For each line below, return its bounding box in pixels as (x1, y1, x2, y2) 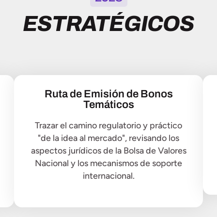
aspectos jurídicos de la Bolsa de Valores (31, 145, 186, 156)
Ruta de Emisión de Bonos (44, 88, 173, 100)
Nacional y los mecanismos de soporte (35, 157, 182, 169)
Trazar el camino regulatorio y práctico (35, 120, 182, 131)
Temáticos (83, 98, 134, 110)
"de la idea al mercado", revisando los (38, 132, 179, 143)
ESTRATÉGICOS (22, 12, 195, 35)
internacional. (82, 170, 135, 181)
